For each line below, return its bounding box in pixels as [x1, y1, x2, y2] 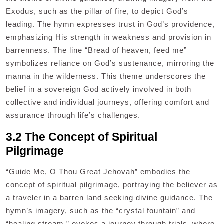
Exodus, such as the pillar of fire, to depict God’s [6, 7, 188, 16]
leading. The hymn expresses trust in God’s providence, [6, 20, 215, 29]
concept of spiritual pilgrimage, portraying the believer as [6, 180, 218, 189]
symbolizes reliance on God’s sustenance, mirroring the [6, 59, 214, 68]
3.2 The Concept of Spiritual [6, 130, 157, 144]
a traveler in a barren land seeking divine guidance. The [6, 193, 213, 202]
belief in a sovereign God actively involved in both [6, 85, 191, 94]
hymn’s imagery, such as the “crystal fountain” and [6, 206, 195, 215]
